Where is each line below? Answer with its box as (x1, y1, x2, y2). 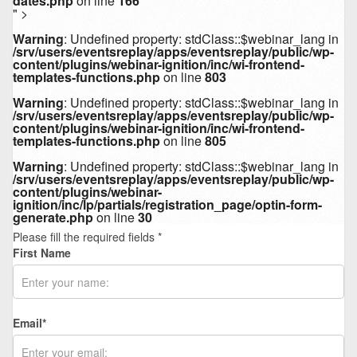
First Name (13, 245, 71, 261)
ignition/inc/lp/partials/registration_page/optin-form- (13, 195, 322, 214)
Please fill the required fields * (13, 229, 162, 245)
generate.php (13, 208, 93, 227)
